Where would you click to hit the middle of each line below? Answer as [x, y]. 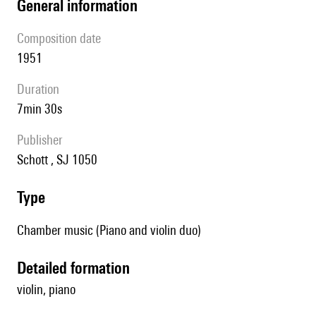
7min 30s [43, 109]
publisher [43, 140]
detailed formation [78, 268]
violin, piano [46, 290]
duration [42, 89]
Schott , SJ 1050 [60, 160]
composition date [62, 38]
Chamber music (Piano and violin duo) [109, 230]
